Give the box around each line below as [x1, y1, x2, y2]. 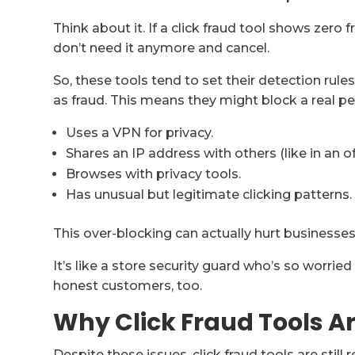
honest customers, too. [53, 278, 203, 294]
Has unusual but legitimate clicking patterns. [66, 187, 353, 203]
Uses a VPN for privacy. [66, 125, 214, 141]
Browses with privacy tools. [66, 166, 242, 182]
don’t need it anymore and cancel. [53, 40, 270, 56]
